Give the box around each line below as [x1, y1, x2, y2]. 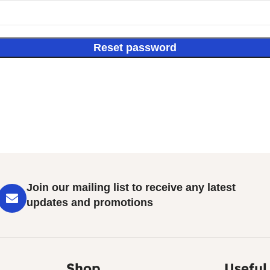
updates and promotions [26, 196, 153, 209]
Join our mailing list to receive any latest [26, 181, 236, 193]
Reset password [93, 42, 177, 54]
